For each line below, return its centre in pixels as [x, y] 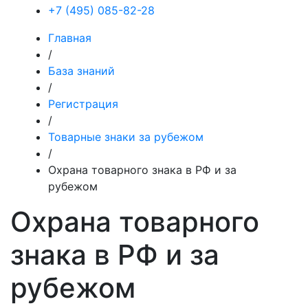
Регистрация [83, 104]
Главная [70, 38]
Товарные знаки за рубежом [126, 137]
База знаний [81, 71]
